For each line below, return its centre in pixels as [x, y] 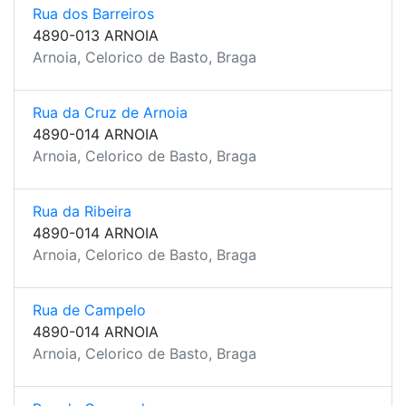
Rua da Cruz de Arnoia [110, 112]
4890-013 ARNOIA [96, 35]
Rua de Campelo [89, 310]
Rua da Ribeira [82, 211]
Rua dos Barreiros [93, 14]
